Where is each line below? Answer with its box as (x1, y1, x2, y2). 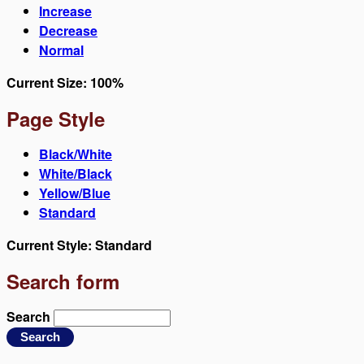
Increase (39, 2, 92, 21)
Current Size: (6, 73, 90, 93)
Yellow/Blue (39, 184, 110, 203)
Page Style (6, 105, 105, 133)
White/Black (39, 164, 112, 184)
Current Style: (6, 236, 95, 255)
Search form (6, 267, 119, 296)
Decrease (39, 21, 97, 41)
